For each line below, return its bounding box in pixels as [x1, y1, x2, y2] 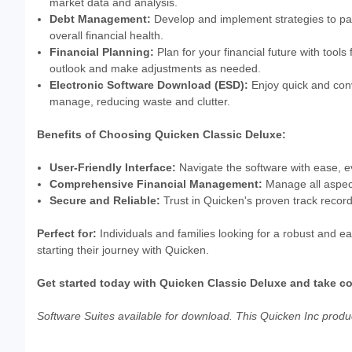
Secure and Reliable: [49, 194, 161, 207]
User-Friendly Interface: [49, 161, 177, 174]
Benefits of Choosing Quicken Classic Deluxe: [37, 128, 286, 141]
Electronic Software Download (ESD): [49, 79, 249, 92]
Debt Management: [49, 13, 152, 26]
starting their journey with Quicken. [37, 244, 209, 257]
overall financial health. [49, 29, 164, 42]
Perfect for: [37, 227, 97, 240]
